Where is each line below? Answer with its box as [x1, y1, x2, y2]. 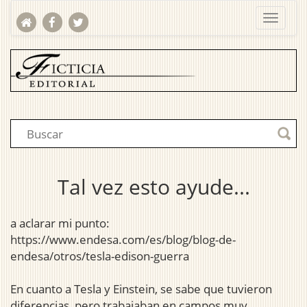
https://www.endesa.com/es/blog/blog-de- [10, 232, 236, 248]
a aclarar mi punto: [10, 215, 110, 232]
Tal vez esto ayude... [57, 173, 250, 201]
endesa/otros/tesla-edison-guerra [10, 248, 189, 265]
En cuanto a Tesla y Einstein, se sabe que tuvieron [10, 281, 272, 297]
